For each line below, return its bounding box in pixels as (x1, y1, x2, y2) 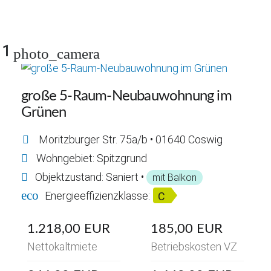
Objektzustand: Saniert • (35, 170, 146, 183)
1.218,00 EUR (27, 221, 110, 235)
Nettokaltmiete (27, 240, 97, 253)
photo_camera (13, 45, 100, 62)
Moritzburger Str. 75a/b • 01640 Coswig (39, 132, 223, 146)
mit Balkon (152, 171, 197, 183)
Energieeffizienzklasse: (45, 189, 150, 202)
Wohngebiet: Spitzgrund (36, 151, 147, 165)
